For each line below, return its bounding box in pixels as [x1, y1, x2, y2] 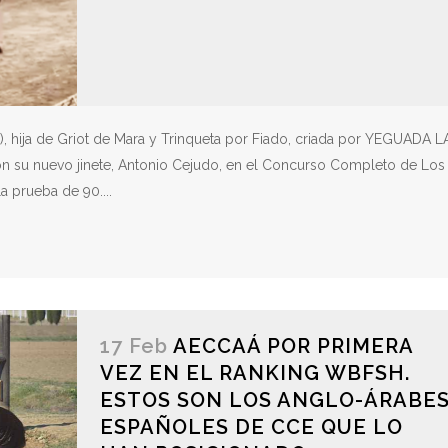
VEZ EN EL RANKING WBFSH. [99, 361, 410, 386]
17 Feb [99, 334, 168, 359]
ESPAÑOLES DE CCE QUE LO [99, 415, 403, 440]
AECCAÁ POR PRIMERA [172, 334, 413, 359]
